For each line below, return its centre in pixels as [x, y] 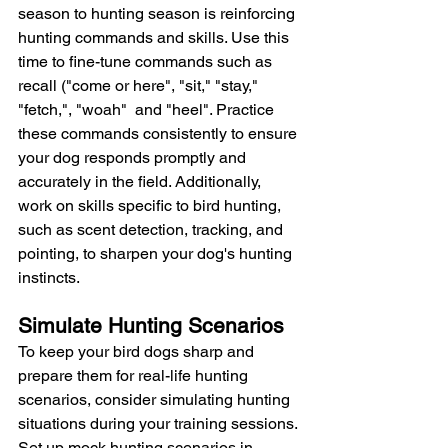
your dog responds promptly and [134, 157]
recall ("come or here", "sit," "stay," [140, 85]
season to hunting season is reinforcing [158, 13]
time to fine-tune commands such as [147, 61]
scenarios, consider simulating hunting [156, 399]
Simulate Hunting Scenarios [151, 325]
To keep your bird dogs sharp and [138, 351]
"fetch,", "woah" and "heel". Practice [148, 109]
